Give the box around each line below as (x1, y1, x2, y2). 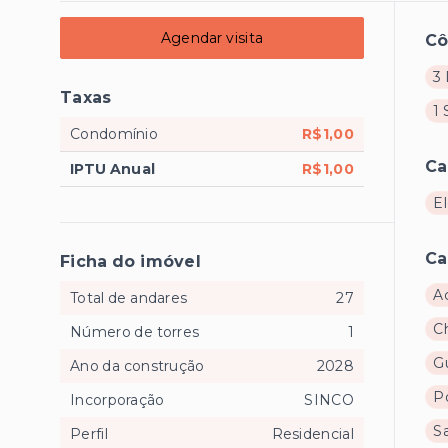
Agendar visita (160, 29, 264, 47)
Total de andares (70, 289, 188, 307)
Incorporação (70, 391, 165, 409)
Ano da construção (70, 357, 205, 375)
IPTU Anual (70, 160, 156, 178)
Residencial (271, 425, 354, 443)
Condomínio (70, 125, 158, 143)
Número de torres (70, 323, 200, 341)
